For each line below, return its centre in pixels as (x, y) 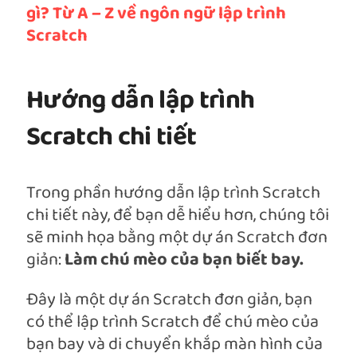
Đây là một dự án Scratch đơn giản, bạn (169, 300)
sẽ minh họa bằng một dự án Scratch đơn (177, 238)
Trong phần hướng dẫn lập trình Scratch (173, 194)
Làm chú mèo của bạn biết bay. (184, 261)
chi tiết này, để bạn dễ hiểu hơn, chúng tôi (178, 216)
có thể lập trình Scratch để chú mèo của (173, 323)
